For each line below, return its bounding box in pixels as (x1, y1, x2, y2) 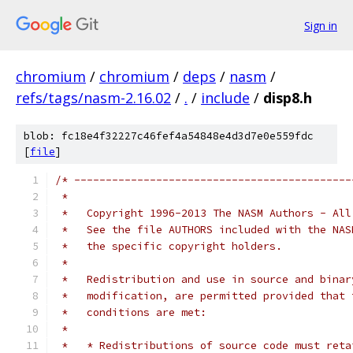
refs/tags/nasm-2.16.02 (16, 88, 171, 107)
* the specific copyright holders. (55, 240, 282, 253)
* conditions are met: (55, 306, 206, 319)
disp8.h (263, 88, 312, 107)
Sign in (304, 17, 337, 33)
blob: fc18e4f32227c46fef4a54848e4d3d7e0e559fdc (24, 129, 314, 143)
